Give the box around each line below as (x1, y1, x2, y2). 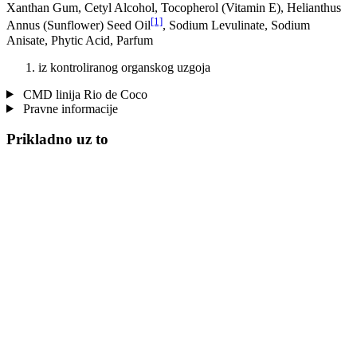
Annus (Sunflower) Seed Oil (6, 18, 151, 33)
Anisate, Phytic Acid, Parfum (6, 33, 153, 47)
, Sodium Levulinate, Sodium (163, 18, 310, 33)
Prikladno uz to (6, 131, 108, 148)
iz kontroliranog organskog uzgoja (38, 60, 210, 74)
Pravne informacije (19, 101, 118, 116)
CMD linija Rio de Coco (19, 87, 147, 101)
